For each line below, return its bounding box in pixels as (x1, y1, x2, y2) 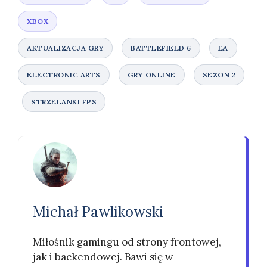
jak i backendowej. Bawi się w (33, 250, 173, 263)
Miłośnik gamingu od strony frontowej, (33, 235, 221, 249)
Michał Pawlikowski (33, 203, 163, 221)
